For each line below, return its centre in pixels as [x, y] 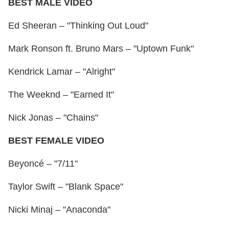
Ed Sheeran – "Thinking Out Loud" [78, 26]
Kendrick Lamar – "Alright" [62, 72]
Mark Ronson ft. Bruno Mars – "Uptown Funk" [101, 49]
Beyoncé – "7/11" [43, 164]
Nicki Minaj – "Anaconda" [59, 210]
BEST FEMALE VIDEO [56, 141]
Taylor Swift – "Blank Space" [66, 187]
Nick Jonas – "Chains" [53, 118]
